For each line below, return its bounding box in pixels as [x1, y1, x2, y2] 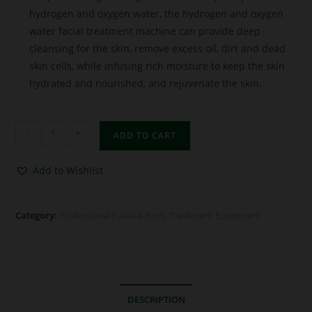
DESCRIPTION [127, 294, 185, 306]
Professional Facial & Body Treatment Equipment [59, 209, 262, 222]
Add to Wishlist [33, 164, 104, 178]
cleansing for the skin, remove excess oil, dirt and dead [29, 42, 286, 56]
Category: [15, 209, 60, 222]
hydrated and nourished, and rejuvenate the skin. [29, 77, 263, 91]
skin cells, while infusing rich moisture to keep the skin [29, 59, 286, 73]
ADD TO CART [114, 130, 177, 142]
